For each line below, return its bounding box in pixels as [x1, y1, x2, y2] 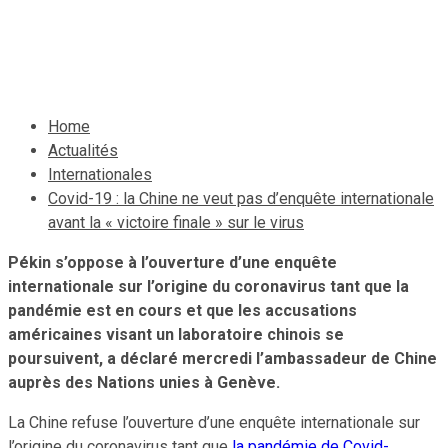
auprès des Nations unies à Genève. [8, 372, 284, 392]
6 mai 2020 [8, 52, 94, 72]
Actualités [48, 140, 118, 160]
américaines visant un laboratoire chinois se [8, 324, 344, 344]
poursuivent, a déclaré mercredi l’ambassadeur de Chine [8, 348, 437, 368]
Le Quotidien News [98, 52, 232, 72]
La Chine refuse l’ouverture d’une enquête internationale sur [8, 412, 420, 432]
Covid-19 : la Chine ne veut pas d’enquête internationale [48, 188, 434, 208]
